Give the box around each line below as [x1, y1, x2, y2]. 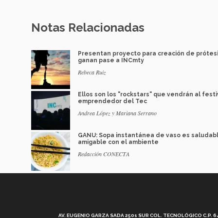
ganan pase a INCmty [78, 57, 144, 64]
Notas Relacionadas [31, 20, 145, 35]
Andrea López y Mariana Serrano [78, 109, 157, 117]
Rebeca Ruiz [78, 68, 106, 76]
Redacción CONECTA [78, 150, 129, 158]
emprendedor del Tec [78, 98, 147, 105]
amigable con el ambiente [78, 139, 159, 146]
